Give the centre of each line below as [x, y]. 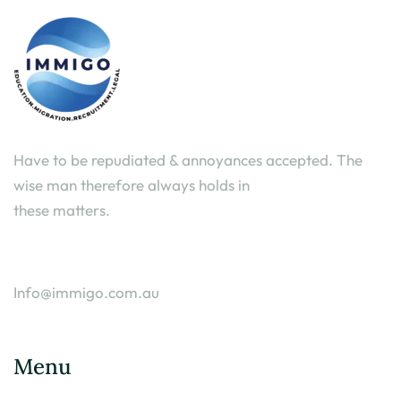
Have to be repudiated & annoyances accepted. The [188, 160]
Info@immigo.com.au [86, 292]
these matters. [62, 210]
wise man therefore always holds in [132, 185]
